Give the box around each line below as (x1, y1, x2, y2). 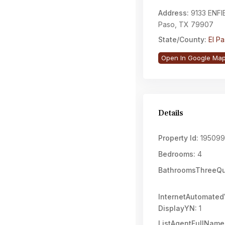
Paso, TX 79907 (158, 20, 213, 29)
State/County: (158, 35, 206, 44)
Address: (158, 9, 189, 17)
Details (158, 108, 183, 118)
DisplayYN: (158, 204, 197, 212)
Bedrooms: (158, 150, 195, 158)
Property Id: (158, 134, 198, 142)
